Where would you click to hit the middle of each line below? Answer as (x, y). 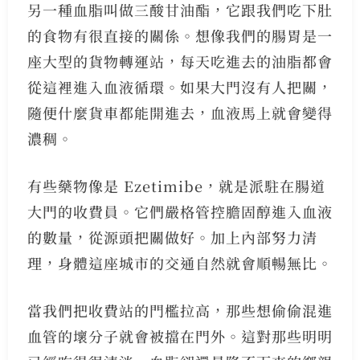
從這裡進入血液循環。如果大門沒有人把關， (180, 87)
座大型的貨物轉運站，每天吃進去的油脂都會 (180, 61)
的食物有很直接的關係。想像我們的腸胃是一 (180, 36)
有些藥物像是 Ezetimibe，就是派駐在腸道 (176, 186)
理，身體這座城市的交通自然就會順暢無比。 (180, 263)
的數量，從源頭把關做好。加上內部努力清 (172, 237)
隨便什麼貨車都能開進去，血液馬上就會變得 (180, 113)
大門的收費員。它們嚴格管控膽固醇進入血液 (180, 212)
